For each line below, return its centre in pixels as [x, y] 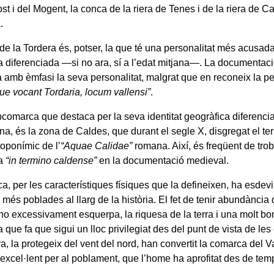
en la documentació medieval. [163, 160]
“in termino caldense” [51, 160]
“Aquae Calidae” [97, 146]
